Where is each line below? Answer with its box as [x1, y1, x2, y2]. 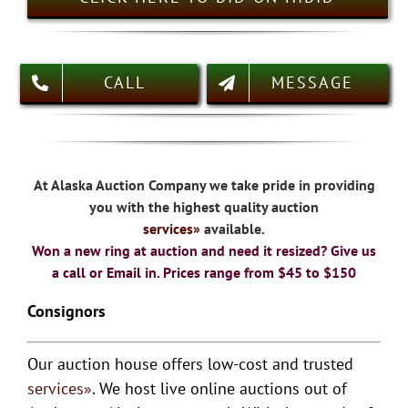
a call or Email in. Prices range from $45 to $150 [52, 263, 356, 281]
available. [204, 219, 265, 238]
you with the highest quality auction [89, 198, 319, 216]
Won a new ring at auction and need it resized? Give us [32, 241, 376, 260]
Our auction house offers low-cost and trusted [26, 353, 353, 374]
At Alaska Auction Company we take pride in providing [33, 176, 375, 194]
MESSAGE [271, 72, 354, 93]
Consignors [26, 301, 106, 321]
